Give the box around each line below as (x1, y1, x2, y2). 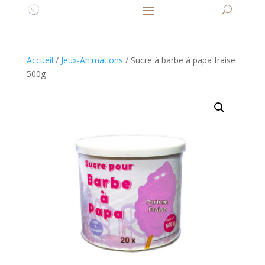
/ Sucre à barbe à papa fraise (122, 54, 235, 66)
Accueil (26, 54, 53, 66)
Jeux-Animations (60, 54, 123, 66)
